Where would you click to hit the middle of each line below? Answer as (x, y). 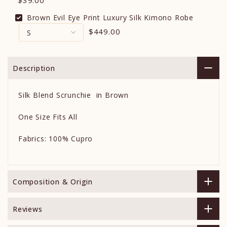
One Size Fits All (48, 117)
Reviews (28, 209)
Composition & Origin (53, 181)
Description (34, 68)
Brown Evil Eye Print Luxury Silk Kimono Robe (110, 18)
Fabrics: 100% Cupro (56, 139)
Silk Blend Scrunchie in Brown (73, 95)
